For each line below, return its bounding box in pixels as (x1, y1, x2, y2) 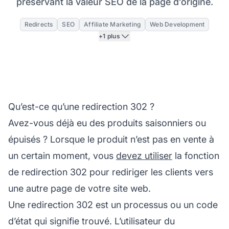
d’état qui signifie (8, 215, 82, 226)
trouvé (82, 215, 109, 226)
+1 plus (99, 32, 120, 40)
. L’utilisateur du (109, 215, 175, 226)
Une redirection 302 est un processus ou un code (8, 199, 218, 210)
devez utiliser (116, 150, 172, 161)
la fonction (172, 150, 219, 161)
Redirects (24, 20, 53, 28)
